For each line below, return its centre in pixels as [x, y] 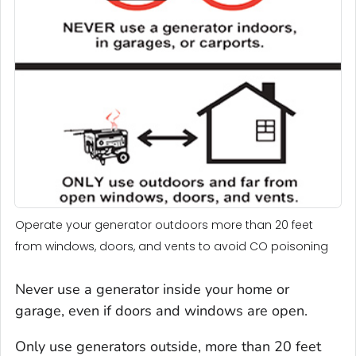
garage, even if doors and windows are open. [161, 311]
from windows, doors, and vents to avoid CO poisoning [172, 247]
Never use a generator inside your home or [152, 290]
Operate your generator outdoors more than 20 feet [164, 225]
